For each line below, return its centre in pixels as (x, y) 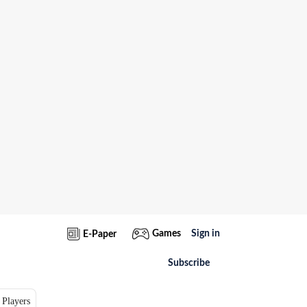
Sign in (206, 234)
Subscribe (189, 263)
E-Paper (100, 234)
